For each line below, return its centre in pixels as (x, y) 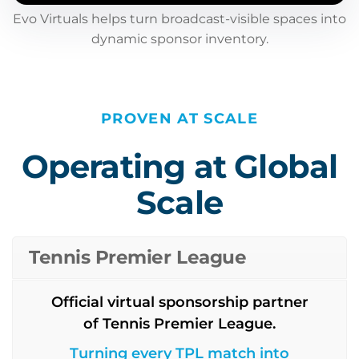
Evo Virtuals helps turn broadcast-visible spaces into (179, 19)
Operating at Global (179, 166)
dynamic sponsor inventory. (179, 39)
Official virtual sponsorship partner (179, 302)
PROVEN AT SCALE (179, 119)
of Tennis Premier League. (179, 324)
